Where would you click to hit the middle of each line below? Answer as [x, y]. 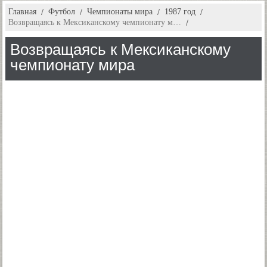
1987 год [180, 12]
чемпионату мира [72, 65]
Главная [22, 12]
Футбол [62, 12]
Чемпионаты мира [120, 12]
